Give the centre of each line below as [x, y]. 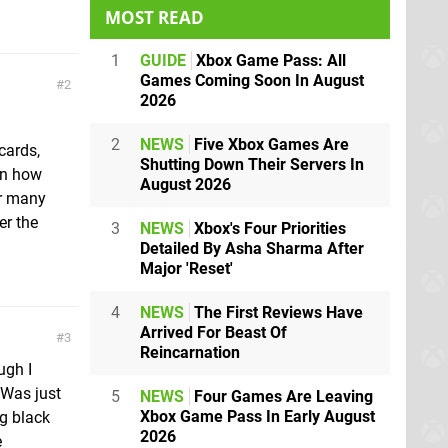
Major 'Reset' [186, 268]
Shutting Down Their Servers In [252, 164]
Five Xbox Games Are [269, 144]
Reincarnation [190, 352]
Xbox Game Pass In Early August [257, 416]
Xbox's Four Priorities [268, 228]
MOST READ [154, 17]
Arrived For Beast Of [213, 332]
